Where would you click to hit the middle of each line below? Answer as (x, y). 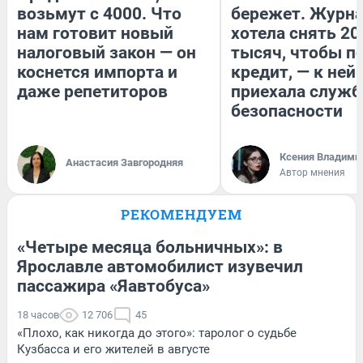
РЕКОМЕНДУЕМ (181, 214)
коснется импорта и (97, 72)
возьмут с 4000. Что (99, 13)
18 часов (38, 314)
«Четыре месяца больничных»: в (150, 247)
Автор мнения (312, 172)
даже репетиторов (92, 91)
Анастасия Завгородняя (124, 162)
